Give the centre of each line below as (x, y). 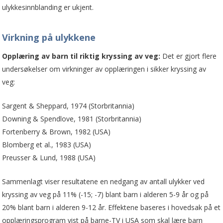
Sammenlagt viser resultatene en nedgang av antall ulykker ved (104, 181)
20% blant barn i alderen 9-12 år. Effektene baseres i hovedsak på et (111, 207)
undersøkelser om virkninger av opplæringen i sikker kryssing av (104, 69)
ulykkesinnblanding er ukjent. (48, 7)
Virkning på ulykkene (49, 37)
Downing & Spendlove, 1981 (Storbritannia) (72, 118)
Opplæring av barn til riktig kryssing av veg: (81, 56)
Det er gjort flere (189, 56)
